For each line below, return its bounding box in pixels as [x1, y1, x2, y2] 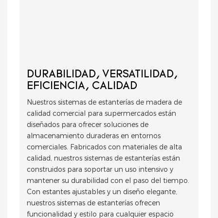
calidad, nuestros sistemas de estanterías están [27, 154, 180, 163]
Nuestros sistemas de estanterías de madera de [27, 98, 182, 107]
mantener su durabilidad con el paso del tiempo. [27, 176, 189, 185]
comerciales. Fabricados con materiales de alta [27, 143, 182, 152]
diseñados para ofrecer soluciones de [27, 120, 148, 129]
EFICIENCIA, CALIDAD [27, 81, 137, 92]
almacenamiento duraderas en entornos [27, 131, 161, 141]
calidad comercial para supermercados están [27, 109, 176, 118]
